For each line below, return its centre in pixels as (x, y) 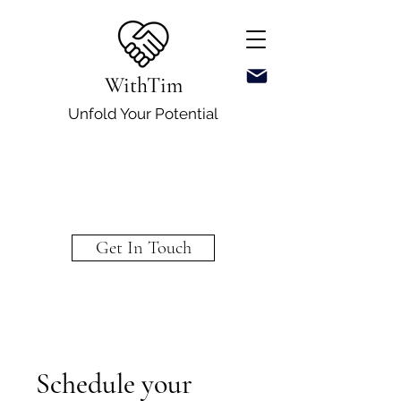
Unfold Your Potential (143, 114)
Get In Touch (143, 247)
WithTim (143, 85)
